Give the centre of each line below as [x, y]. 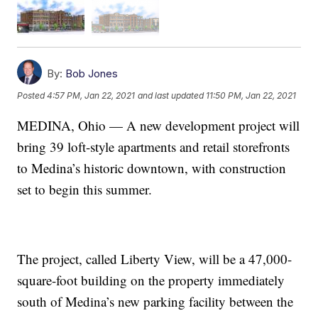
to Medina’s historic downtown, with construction [152, 168]
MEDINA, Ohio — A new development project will [159, 125]
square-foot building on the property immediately [151, 280]
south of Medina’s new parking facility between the [155, 301]
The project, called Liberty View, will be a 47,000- [155, 258]
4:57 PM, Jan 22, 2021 [91, 96]
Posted [32, 96]
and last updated [171, 96]
